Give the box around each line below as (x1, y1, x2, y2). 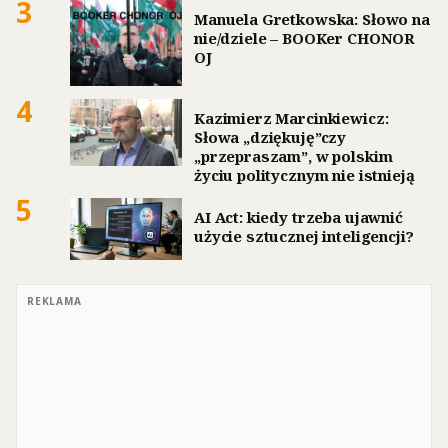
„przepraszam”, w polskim (194, 145, 393, 166)
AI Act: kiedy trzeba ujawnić (194, 206, 403, 227)
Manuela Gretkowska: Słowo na (194, 8, 430, 29)
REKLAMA (27, 294, 82, 309)
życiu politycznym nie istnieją (194, 164, 415, 185)
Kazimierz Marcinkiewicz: (194, 107, 389, 128)
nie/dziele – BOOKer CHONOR (194, 27, 416, 48)
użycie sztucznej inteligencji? (194, 225, 414, 246)
